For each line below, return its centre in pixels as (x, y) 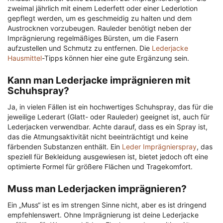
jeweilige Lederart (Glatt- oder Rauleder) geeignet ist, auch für (109, 117)
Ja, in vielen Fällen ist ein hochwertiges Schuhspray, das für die (110, 107)
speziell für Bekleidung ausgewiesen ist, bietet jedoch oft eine (108, 157)
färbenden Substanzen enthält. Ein (65, 147)
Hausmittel (25, 58)
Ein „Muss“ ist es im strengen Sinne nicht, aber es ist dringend (107, 205)
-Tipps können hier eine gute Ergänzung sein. (115, 58)
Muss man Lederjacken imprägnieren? (97, 189)
